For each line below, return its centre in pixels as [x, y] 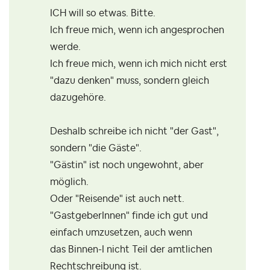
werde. [65, 47]
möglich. [69, 182]
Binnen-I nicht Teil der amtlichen [139, 250]
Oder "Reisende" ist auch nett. [117, 199]
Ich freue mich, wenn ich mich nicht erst [139, 64]
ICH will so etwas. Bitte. [103, 14]
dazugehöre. [78, 98]
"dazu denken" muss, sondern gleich [130, 81]
